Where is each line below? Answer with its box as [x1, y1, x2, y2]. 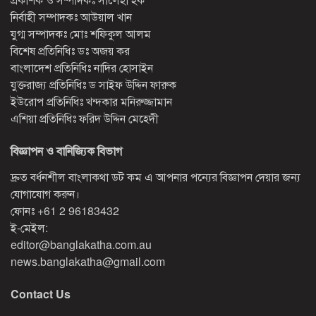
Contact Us [11, 286, 71, 303]
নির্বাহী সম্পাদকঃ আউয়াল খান [11, 8, 132, 25]
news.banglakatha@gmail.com [11, 253, 165, 270]
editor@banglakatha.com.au [11, 236, 152, 253]
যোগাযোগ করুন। [11, 186, 80, 202]
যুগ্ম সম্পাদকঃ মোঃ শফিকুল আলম [11, 25, 151, 42]
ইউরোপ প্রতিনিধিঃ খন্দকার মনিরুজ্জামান [11, 93, 172, 110]
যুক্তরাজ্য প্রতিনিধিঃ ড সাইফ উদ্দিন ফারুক [11, 76, 176, 93]
